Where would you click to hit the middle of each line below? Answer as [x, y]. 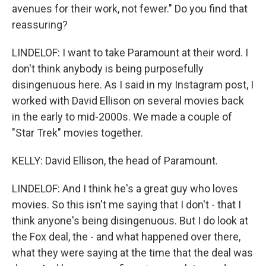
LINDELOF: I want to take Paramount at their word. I [130, 53]
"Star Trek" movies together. [77, 133]
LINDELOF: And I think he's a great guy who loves [125, 189]
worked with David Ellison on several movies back [128, 101]
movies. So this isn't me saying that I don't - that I [126, 205]
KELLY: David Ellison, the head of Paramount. [115, 161]
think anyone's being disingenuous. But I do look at [130, 221]
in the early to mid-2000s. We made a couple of [122, 117]
